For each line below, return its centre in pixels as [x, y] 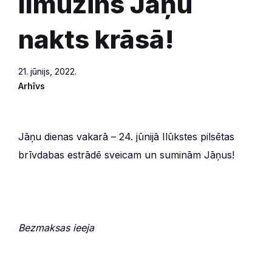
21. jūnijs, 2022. [47, 71]
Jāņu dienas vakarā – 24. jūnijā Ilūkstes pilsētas [126, 136]
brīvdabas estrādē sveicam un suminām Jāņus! [126, 155]
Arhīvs [32, 86]
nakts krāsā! [96, 39]
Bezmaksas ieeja [56, 227]
